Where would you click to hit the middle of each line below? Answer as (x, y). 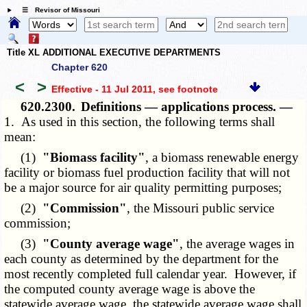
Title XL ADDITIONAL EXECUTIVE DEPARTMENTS (114, 52)
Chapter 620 (79, 67)
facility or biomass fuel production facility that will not (147, 173)
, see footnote (185, 89)
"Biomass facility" (94, 158)
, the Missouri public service (201, 208)
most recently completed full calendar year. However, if (150, 274)
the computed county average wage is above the (130, 289)
